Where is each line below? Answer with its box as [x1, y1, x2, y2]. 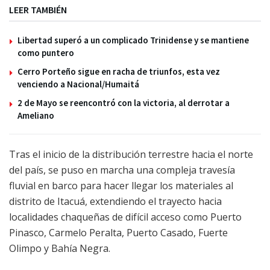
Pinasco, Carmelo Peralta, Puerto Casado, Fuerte [9, 225, 228, 239]
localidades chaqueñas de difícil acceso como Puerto [9, 210, 242, 224]
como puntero [17, 46, 74, 58]
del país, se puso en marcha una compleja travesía [9, 163, 235, 177]
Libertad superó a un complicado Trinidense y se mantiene [17, 34, 249, 46]
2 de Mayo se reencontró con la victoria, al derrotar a [17, 96, 230, 108]
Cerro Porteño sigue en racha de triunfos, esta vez [17, 65, 220, 77]
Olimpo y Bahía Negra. [9, 241, 110, 255]
